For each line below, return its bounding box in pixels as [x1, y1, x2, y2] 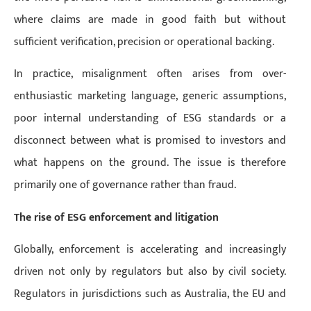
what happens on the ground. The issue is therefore [14, 153, 287, 173]
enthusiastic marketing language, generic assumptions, [14, 87, 287, 106]
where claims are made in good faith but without [14, 10, 287, 29]
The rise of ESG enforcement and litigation [14, 208, 219, 227]
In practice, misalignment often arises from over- [14, 65, 287, 84]
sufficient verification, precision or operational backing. [14, 33, 274, 51]
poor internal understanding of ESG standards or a [14, 109, 287, 128]
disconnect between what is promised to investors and [14, 131, 287, 151]
